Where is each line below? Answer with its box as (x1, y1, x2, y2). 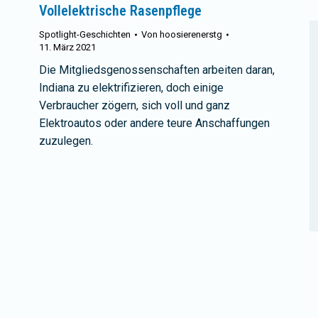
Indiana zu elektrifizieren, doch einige (39, 81, 224, 95)
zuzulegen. (39, 134, 93, 148)
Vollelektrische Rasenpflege (39, 2, 202, 20)
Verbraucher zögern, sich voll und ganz (39, 99, 230, 113)
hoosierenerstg (160, 29, 222, 40)
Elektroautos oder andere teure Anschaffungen (39, 116, 270, 131)
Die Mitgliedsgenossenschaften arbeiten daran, (39, 63, 275, 77)
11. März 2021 (39, 42, 96, 53)
